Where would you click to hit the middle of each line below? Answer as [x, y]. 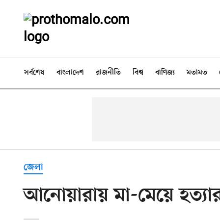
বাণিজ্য [165, 73]
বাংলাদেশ [70, 73]
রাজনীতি [108, 73]
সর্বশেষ [34, 73]
